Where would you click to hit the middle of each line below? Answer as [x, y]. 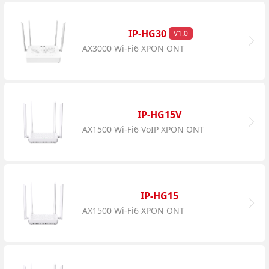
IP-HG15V [160, 114]
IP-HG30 [149, 33]
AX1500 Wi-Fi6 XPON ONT [134, 210]
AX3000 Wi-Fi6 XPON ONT [134, 48]
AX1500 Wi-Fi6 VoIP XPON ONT [144, 129]
